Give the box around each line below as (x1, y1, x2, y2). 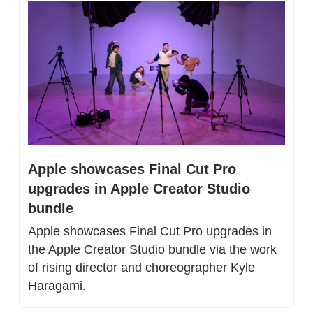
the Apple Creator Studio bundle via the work (28, 242, 277, 257)
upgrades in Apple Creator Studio (28, 181, 250, 197)
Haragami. (28, 279, 86, 293)
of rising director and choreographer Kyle (28, 261, 255, 275)
